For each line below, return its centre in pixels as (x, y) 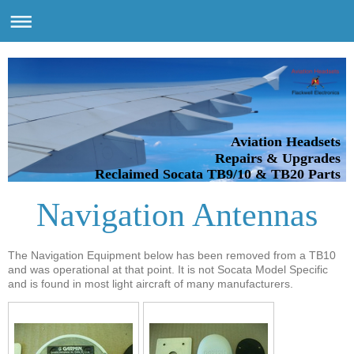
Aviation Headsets (285, 141)
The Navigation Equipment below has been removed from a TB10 (172, 256)
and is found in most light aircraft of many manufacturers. (151, 284)
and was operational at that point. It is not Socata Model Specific (168, 270)
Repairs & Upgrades (277, 158)
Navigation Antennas (177, 215)
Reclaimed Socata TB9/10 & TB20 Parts (217, 174)
